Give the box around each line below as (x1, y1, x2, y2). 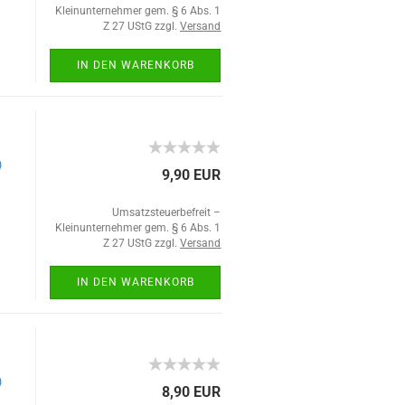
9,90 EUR (162, 166, 221, 184)
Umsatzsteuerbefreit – (112, 206, 221, 219)
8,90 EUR (162, 383, 221, 400)
